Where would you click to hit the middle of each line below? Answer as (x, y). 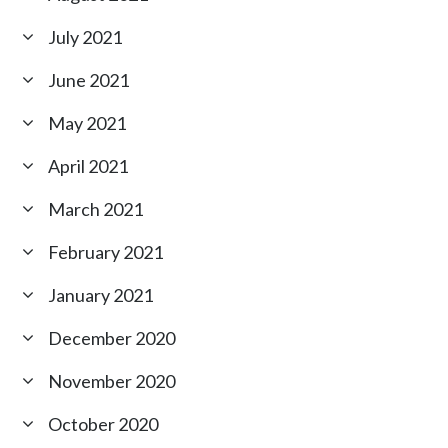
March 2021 (96, 209)
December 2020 (112, 338)
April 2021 (88, 166)
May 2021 (87, 123)
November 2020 (112, 381)
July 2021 (85, 37)
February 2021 (106, 252)
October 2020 (103, 424)
